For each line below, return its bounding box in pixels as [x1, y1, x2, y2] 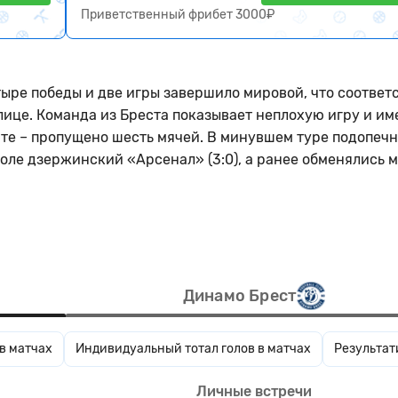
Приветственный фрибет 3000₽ [81, 7, 275, 22]
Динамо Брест [182, 285, 298, 306]
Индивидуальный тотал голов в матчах [76, 341, 311, 356]
